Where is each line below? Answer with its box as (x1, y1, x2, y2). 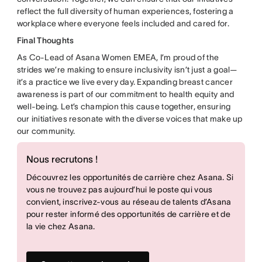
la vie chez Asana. (26, 221, 95, 231)
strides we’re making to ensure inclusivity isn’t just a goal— (16, 64, 237, 74)
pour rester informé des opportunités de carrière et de (26, 209, 230, 219)
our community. (16, 126, 75, 136)
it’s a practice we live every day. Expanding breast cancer (16, 77, 233, 87)
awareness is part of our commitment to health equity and (16, 89, 235, 99)
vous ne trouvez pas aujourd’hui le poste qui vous (26, 184, 213, 194)
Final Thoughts (16, 35, 74, 45)
